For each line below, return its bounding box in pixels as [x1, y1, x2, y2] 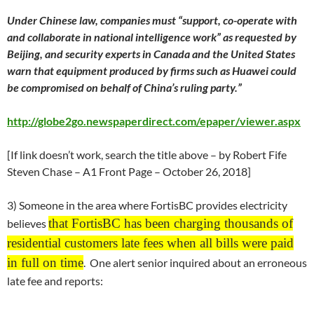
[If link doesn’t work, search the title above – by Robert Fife [7, 148, 287, 161]
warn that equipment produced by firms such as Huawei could [7, 64, 296, 77]
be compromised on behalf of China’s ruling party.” [7, 81, 242, 94]
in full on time [7, 255, 83, 270]
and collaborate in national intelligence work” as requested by [7, 30, 296, 43]
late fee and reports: [7, 274, 103, 287]
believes [7, 217, 48, 230]
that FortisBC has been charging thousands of [48, 216, 293, 231]
